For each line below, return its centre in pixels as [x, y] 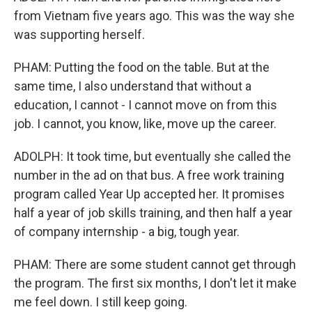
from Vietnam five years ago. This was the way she [154, 16]
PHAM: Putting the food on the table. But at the [142, 67]
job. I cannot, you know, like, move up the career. [145, 124]
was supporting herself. [79, 34]
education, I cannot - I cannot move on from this [146, 105]
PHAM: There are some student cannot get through [155, 264]
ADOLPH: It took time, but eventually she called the [153, 156]
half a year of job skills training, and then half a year [153, 213]
